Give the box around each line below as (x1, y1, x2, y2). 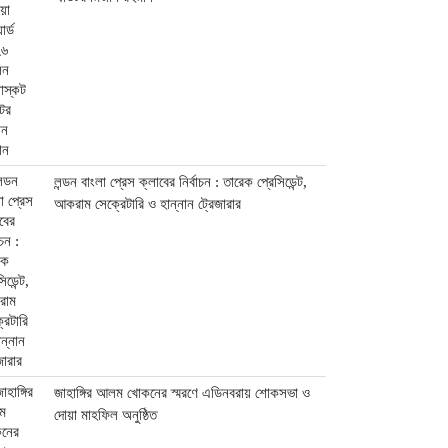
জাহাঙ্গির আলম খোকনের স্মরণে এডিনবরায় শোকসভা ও (54, 385, 311, 401)
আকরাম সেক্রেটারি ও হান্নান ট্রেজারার (54, 196, 242, 212)
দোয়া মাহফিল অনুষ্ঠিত (54, 407, 158, 423)
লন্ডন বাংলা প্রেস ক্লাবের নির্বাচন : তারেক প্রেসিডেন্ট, (54, 174, 308, 190)
